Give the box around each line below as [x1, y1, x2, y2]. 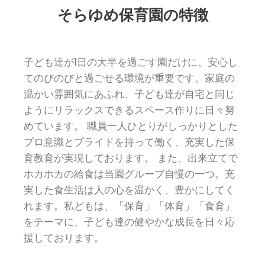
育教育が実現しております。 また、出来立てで [24, 151, 238, 165]
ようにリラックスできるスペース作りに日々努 [24, 103, 235, 117]
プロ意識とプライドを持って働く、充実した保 [24, 135, 235, 149]
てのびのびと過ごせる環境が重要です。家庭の [24, 71, 235, 85]
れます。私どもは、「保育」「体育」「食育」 [24, 199, 235, 213]
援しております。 [24, 231, 104, 245]
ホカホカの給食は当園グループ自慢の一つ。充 [24, 167, 235, 181]
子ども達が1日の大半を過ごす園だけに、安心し [24, 55, 238, 69]
